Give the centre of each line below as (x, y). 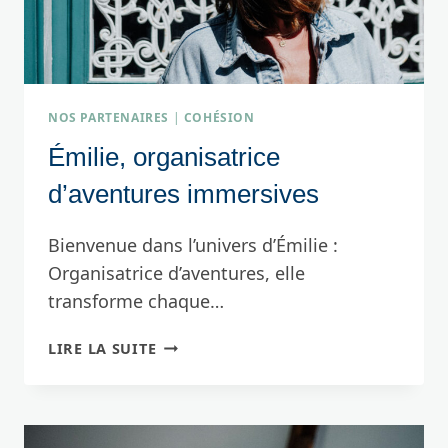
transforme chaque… (136, 301)
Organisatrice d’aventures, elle (176, 273)
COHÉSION (219, 118)
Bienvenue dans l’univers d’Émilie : (193, 245)
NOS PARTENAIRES (108, 118)
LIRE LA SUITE (102, 349)
